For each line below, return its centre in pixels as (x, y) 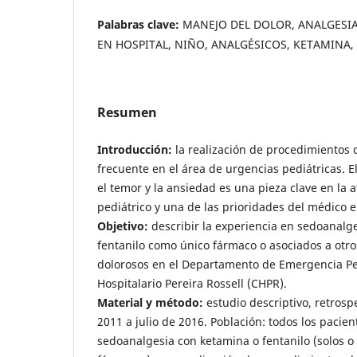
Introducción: (135, 149)
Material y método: (150, 302)
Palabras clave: (140, 24)
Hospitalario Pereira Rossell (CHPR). (192, 283)
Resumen (127, 112)
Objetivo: (124, 226)
